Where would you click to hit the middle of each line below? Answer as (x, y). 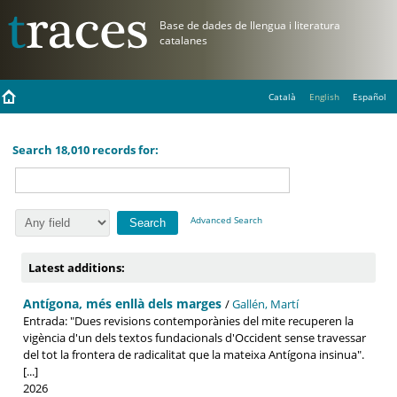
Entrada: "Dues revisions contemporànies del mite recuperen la (188, 320)
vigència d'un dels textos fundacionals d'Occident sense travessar (195, 337)
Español (370, 97)
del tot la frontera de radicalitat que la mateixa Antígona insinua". (194, 354)
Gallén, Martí (265, 304)
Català (282, 97)
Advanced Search (227, 220)
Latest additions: (77, 267)
